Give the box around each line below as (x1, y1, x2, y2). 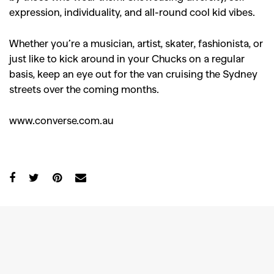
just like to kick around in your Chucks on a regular (9, 52, 245, 64)
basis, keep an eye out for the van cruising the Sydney (9, 67, 257, 80)
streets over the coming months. (9, 83, 159, 95)
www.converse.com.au (9, 114, 114, 126)
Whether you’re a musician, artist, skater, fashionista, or (9, 37, 263, 49)
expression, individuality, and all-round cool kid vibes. (9, 6, 255, 18)
